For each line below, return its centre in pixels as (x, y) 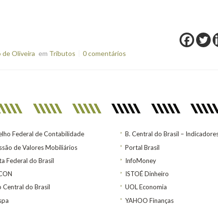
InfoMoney (141, 160)
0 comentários (104, 53)
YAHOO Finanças (149, 200)
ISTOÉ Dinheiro (147, 174)
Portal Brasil (142, 147)
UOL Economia (146, 187)
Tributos (62, 53)
